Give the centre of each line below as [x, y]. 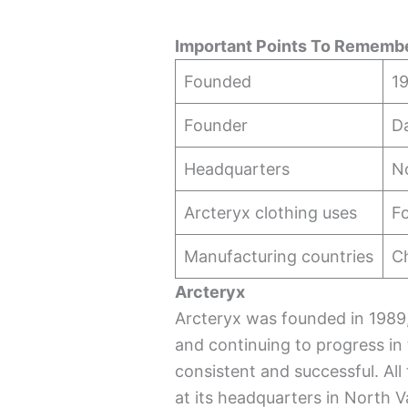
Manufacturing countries [279, 256]
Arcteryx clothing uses [271, 212]
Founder [216, 125]
